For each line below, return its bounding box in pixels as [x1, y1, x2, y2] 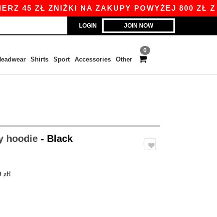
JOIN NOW [124, 22, 153, 29]
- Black [41, 133, 73, 144]
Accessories [74, 56, 111, 63]
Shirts [30, 56, 48, 63]
